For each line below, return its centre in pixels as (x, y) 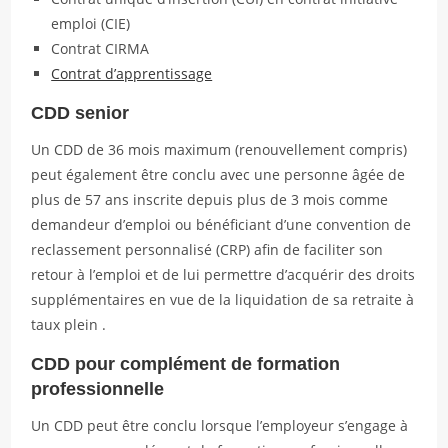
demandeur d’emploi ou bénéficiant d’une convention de (221, 224)
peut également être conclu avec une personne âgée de (218, 174)
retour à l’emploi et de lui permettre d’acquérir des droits (223, 274)
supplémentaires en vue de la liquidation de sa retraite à (223, 299)
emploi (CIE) (91, 23)
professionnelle (98, 389)
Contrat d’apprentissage (132, 73)
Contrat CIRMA (100, 48)
